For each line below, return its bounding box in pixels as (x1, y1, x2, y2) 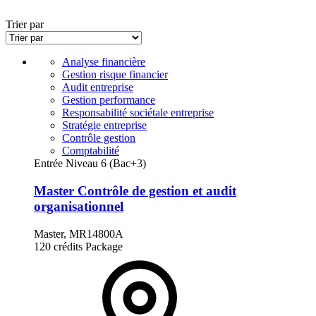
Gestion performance (62, 94, 155, 107)
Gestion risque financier (62, 68, 168, 81)
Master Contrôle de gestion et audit (34, 183, 236, 198)
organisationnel (34, 198, 123, 214)
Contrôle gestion (62, 132, 135, 145)
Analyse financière (62, 56, 145, 68)
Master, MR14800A (34, 227, 123, 240)
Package (85, 240, 123, 253)
